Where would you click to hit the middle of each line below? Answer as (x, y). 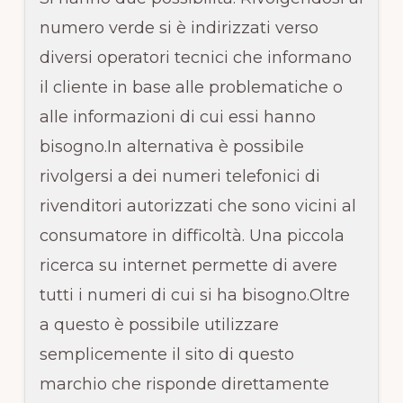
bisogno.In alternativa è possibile (171, 146)
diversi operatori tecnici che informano (195, 57)
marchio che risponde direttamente (184, 384)
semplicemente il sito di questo (166, 354)
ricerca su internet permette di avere (188, 265)
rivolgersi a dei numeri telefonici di (179, 176)
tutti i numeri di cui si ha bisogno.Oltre (194, 295)
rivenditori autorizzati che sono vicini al (197, 206)
